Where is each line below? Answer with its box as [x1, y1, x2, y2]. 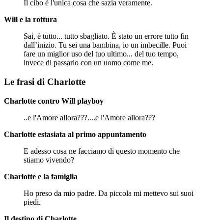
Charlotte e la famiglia [4, 172, 78, 181]
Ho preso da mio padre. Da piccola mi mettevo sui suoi [24, 189, 193, 197]
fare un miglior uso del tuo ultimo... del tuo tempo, [24, 50, 179, 58]
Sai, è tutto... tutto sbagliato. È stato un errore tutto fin [24, 32, 189, 41]
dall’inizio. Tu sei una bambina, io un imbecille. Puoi [24, 41, 187, 50]
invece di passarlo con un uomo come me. [24, 58, 153, 67]
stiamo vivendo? [24, 155, 74, 164]
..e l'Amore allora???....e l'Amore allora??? [24, 113, 155, 122]
